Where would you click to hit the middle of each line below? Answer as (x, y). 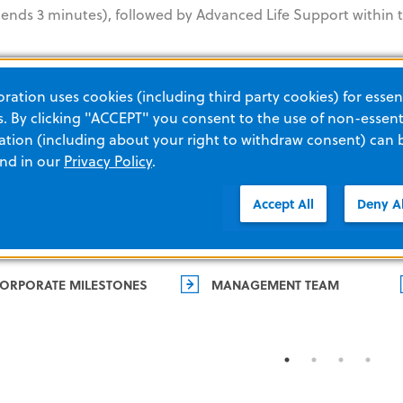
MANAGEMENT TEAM (275, 284)
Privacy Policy (108, 161)
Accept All (283, 203)
